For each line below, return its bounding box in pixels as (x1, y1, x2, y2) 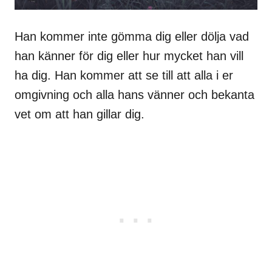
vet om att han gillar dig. (15, 107, 144, 121)
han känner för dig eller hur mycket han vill (15, 49, 243, 63)
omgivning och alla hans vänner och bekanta (15, 87, 254, 101)
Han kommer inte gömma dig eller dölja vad (15, 29, 249, 43)
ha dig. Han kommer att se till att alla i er (15, 68, 233, 82)
